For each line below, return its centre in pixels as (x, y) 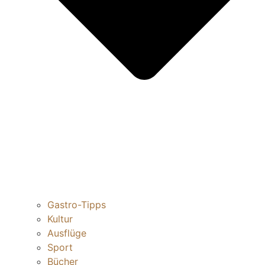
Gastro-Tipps (77, 204)
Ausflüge (67, 233)
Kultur (60, 219)
